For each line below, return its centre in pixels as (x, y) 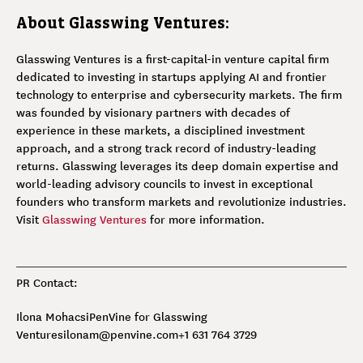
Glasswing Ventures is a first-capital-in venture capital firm (173, 58)
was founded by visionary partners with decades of (153, 111)
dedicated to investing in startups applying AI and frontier (171, 76)
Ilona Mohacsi (53, 316)
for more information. (206, 218)
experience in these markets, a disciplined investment (160, 129)
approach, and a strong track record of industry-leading (166, 147)
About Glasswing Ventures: (123, 23)
